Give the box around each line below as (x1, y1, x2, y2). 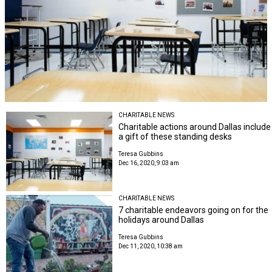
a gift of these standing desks (118, 132, 233, 141)
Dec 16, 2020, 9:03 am (118, 160, 180, 166)
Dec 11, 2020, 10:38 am (118, 243, 183, 250)
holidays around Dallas (118, 215, 205, 225)
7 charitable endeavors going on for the (118, 205, 269, 216)
